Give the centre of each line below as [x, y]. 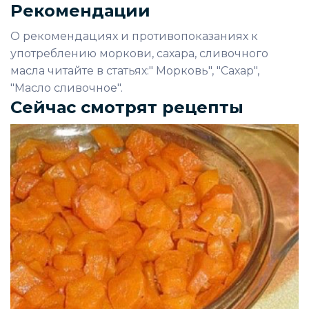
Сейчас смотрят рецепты [127, 107]
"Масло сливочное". [67, 88]
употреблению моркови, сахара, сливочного [139, 53]
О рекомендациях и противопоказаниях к [134, 36]
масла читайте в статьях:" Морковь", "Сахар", [135, 71]
